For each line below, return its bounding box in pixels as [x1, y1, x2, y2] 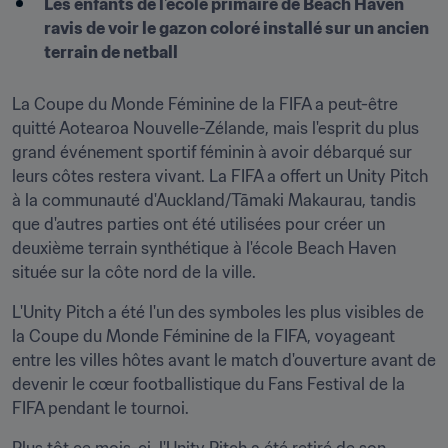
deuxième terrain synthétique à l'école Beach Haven [12, 238, 396, 258]
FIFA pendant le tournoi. [12, 398, 189, 418]
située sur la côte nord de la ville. [12, 262, 256, 282]
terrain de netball [44, 42, 178, 62]
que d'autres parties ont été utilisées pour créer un [12, 214, 385, 234]
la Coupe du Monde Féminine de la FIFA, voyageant [12, 326, 395, 346]
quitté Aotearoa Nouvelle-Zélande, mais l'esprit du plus [12, 118, 419, 138]
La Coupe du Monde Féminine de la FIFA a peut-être [12, 94, 398, 114]
